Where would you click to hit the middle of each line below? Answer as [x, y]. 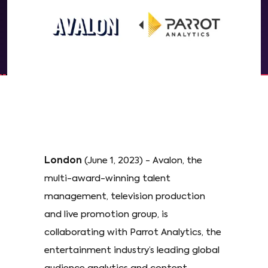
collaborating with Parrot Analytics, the [133, 233]
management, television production [125, 197]
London [64, 161]
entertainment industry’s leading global [132, 251]
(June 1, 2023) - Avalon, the [143, 161]
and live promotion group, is [106, 215]
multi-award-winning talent [107, 179]
